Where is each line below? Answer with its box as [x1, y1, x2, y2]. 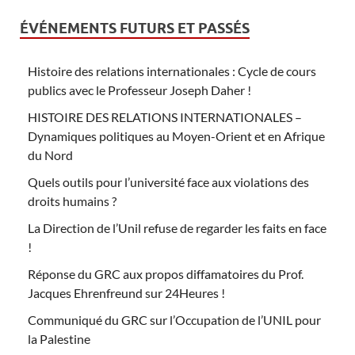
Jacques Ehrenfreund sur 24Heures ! [28, 284, 225, 300]
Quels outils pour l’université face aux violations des [28, 174, 309, 189]
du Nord [28, 147, 73, 162]
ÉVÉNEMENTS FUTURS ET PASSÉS [20, 19, 250, 36]
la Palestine [28, 330, 90, 346]
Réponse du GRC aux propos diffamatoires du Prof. [28, 265, 303, 281]
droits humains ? [28, 193, 116, 208]
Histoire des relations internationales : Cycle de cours [28, 63, 316, 78]
